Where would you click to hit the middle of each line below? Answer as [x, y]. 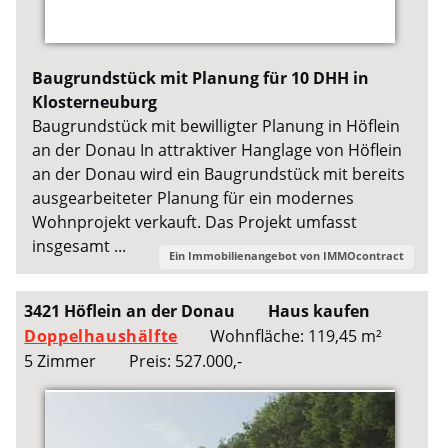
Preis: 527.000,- [185, 360]
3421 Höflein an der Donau [130, 310]
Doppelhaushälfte [101, 335]
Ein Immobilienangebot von [245, 255]
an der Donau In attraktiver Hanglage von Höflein [217, 149]
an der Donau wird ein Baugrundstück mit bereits [219, 173]
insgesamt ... [79, 245]
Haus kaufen [318, 310]
